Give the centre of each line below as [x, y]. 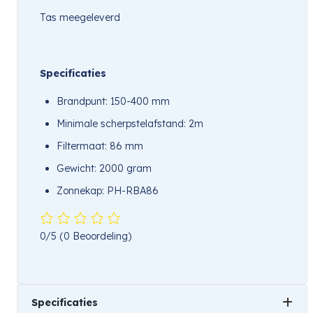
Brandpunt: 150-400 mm [113, 101]
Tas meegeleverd [80, 17]
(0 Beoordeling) [95, 236]
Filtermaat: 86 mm [100, 146]
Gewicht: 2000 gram [104, 168]
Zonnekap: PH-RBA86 [108, 190]
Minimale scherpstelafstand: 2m [130, 123]
